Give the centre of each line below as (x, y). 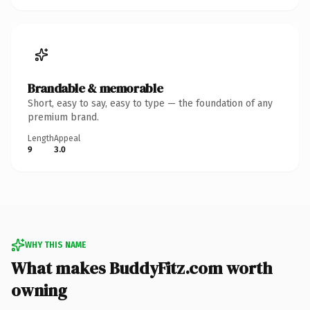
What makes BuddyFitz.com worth (142, 268)
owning (39, 290)
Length (41, 138)
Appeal (67, 138)
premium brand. (63, 117)
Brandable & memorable (95, 88)
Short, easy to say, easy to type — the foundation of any (150, 103)
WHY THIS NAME (55, 245)
